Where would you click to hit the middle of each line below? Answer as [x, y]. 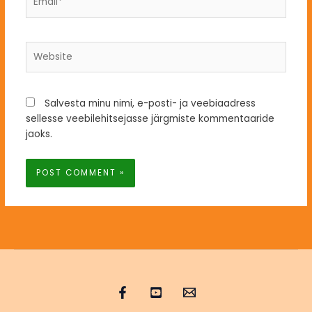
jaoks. [39, 134]
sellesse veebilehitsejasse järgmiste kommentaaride [150, 119]
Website [44, 48]
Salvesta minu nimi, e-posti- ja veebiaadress [150, 104]
